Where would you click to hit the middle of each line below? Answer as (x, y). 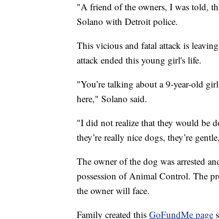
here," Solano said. (112, 99)
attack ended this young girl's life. (139, 60)
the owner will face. (113, 191)
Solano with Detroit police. (127, 22)
